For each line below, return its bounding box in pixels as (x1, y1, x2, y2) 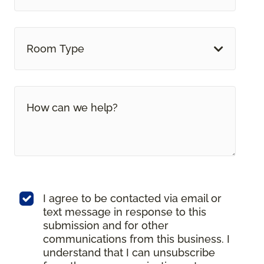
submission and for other (43, 219, 169, 232)
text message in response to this (43, 206, 206, 219)
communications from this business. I (43, 233, 230, 246)
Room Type (27, 42, 84, 55)
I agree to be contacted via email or (43, 192, 222, 205)
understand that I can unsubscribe (43, 246, 215, 259)
